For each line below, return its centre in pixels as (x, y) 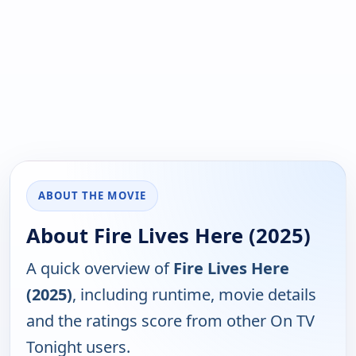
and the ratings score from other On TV (170, 321)
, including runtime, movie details (194, 295)
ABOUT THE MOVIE (92, 196)
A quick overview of (100, 269)
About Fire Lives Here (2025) (168, 236)
